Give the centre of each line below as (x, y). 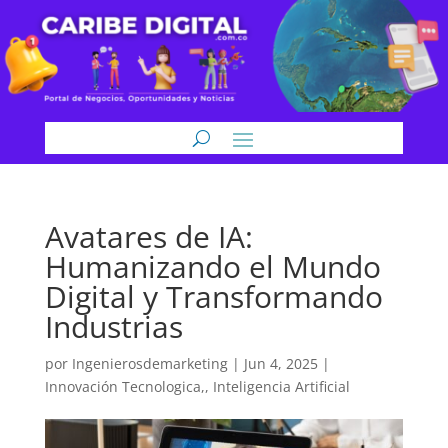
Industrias (113, 326)
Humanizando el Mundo (212, 266)
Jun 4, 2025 (280, 363)
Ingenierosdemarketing (149, 363)
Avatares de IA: (148, 236)
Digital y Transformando (213, 296)
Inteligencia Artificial (281, 386)
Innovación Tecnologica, (124, 386)
